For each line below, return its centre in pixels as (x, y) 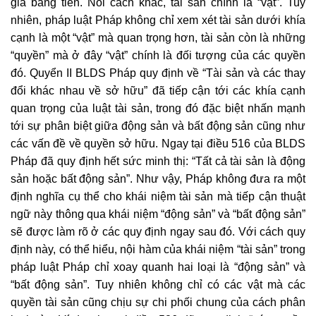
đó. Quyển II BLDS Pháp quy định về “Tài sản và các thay (158, 73)
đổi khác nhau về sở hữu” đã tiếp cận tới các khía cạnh (158, 90)
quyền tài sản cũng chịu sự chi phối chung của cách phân (158, 302)
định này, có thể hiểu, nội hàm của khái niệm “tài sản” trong (158, 249)
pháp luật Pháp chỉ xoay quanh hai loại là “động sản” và (158, 267)
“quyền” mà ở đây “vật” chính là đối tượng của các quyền (158, 55)
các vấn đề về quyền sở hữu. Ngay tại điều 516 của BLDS (158, 143)
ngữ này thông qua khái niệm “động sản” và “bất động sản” (158, 214)
